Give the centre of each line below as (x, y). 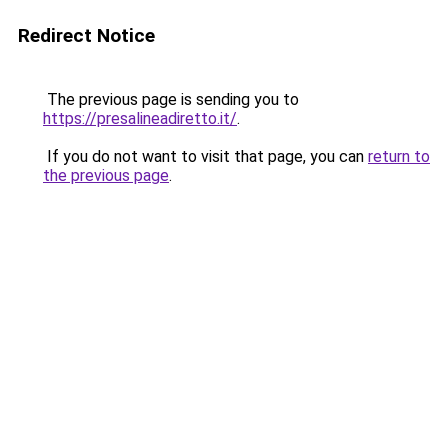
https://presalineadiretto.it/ (140, 118)
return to (399, 156)
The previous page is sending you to (171, 99)
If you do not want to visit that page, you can (205, 156)
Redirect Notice (86, 35)
